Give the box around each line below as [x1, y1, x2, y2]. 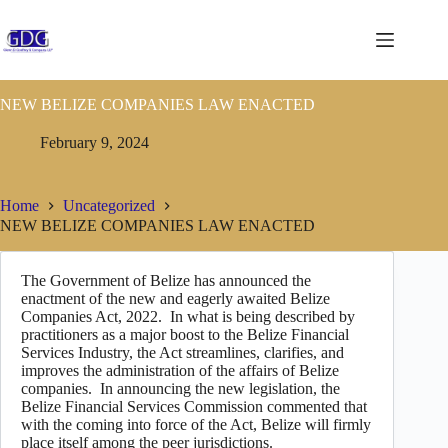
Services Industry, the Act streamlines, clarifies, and [21, 343, 344, 361]
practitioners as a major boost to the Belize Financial [21, 325, 349, 343]
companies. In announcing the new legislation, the [21, 379, 340, 397]
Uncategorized [63, 197, 155, 215]
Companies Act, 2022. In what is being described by [21, 307, 355, 325]
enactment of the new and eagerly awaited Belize [21, 289, 330, 307]
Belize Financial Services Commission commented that [21, 397, 367, 415]
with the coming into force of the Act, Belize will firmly [21, 415, 371, 433]
